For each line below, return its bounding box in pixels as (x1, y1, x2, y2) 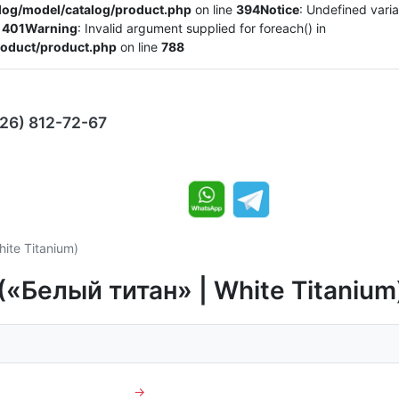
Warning (25, 20, 77, 36)
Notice (260, 2, 299, 17)
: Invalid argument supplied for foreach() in (77, 20, 326, 36)
